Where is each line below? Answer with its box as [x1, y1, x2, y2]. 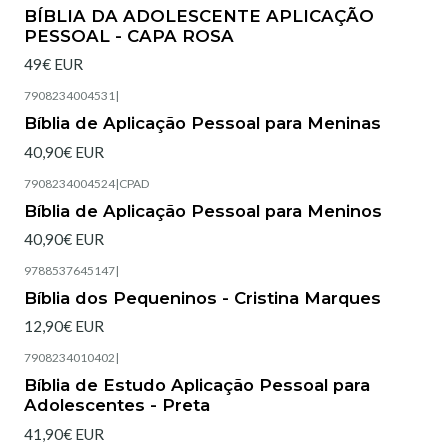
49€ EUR [24, 55, 83, 74]
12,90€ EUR [24, 317, 104, 336]
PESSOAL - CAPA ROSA [24, 25, 234, 46]
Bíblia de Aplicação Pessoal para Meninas [24, 113, 381, 134]
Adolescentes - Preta [24, 395, 210, 416]
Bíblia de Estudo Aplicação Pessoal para [24, 375, 370, 396]
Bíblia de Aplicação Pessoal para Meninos [24, 200, 382, 221]
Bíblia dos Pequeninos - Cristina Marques [24, 288, 381, 309]
